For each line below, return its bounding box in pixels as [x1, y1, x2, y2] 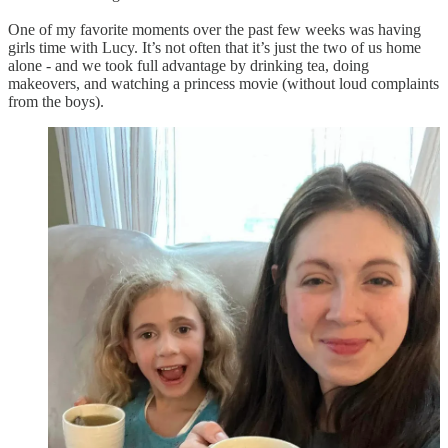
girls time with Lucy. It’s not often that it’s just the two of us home [8, 39, 421, 57]
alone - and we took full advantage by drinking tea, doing [8, 57, 369, 75]
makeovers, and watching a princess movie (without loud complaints [8, 75, 439, 93]
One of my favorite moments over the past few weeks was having [8, 21, 421, 39]
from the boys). [8, 93, 104, 111]
